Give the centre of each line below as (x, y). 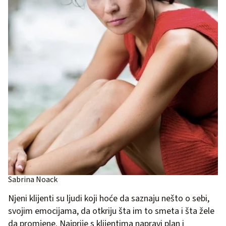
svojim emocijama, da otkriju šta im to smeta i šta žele (111, 211)
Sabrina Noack (33, 179)
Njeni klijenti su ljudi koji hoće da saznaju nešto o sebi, (109, 198)
